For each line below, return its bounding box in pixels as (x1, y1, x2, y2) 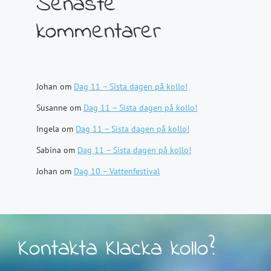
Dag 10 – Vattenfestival (74, 166, 160, 177)
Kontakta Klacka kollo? (18, 232, 215, 266)
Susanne (36, 102, 67, 113)
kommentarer (36, 15, 161, 49)
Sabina (36, 145, 61, 155)
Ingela (36, 123, 59, 134)
